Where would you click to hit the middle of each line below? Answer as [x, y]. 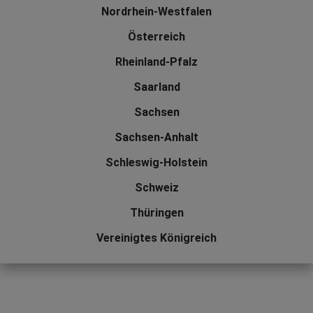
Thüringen [156, 213]
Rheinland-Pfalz [156, 62]
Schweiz [156, 188]
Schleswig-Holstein [156, 163]
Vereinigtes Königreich [156, 238]
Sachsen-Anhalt [156, 138]
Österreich [156, 37]
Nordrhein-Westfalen [156, 12]
